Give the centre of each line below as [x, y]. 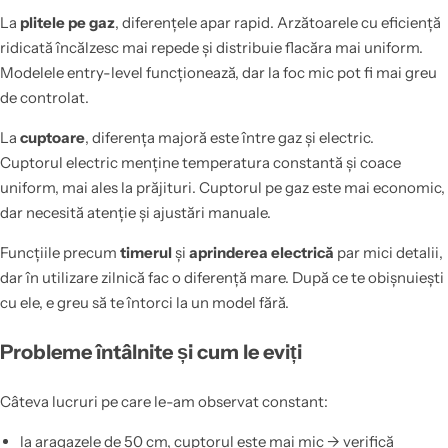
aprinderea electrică [261, 252]
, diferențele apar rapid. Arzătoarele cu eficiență [278, 22]
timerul [146, 252]
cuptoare [52, 137]
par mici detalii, [388, 252]
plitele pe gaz [67, 22]
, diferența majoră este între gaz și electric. [229, 137]
